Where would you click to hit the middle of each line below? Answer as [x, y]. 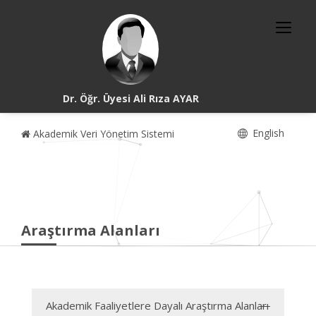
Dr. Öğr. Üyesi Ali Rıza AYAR [130, 98]
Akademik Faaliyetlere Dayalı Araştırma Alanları [157, 305]
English [267, 133]
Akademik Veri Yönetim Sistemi [102, 134]
